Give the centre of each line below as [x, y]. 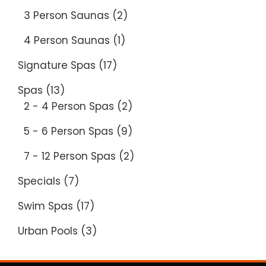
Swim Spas [45, 206]
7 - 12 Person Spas [70, 156]
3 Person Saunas [66, 15]
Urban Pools [48, 231]
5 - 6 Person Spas [69, 131]
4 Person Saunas [67, 40]
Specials [39, 181]
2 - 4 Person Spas [69, 106]
